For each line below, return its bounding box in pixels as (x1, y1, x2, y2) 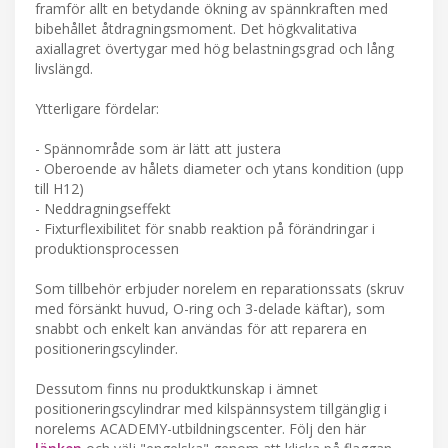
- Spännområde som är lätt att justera (35, 139, 281, 159)
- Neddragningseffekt (35, 199, 171, 219)
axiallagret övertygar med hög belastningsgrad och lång (35, 39, 394, 59)
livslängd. (35, 59, 93, 79)
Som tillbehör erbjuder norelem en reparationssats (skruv (35, 279, 404, 299)
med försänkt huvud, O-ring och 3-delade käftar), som (35, 299, 385, 319)
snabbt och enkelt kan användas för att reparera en (35, 319, 367, 339)
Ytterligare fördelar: (35, 99, 159, 119)
